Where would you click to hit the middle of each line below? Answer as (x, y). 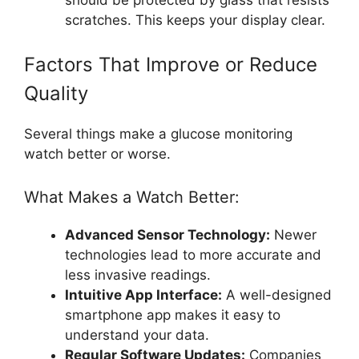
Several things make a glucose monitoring (158, 134)
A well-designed (277, 294)
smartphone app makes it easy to (173, 315)
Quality (56, 94)
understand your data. (137, 335)
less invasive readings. (138, 274)
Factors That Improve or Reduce (171, 65)
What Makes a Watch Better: (132, 197)
